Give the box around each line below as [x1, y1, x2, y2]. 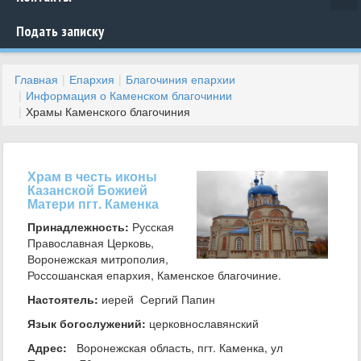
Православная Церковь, [27, 234, 154, 251]
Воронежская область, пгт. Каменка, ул [67, 339, 283, 355]
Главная [15, 71, 58, 87]
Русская [129, 218, 174, 234]
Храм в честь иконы [27, 167, 157, 185]
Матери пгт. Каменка [27, 194, 159, 213]
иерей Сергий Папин [98, 291, 218, 307]
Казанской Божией [27, 180, 147, 199]
